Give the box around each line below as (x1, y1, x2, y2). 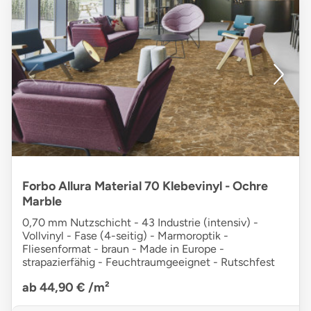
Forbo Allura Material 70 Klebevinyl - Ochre (22, 178, 268, 194)
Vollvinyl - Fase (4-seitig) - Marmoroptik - (22, 229, 228, 243)
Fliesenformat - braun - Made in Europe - (22, 242, 224, 256)
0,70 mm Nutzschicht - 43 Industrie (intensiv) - (22, 216, 258, 230)
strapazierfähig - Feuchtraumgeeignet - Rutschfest (22, 255, 275, 269)
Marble (22, 194, 62, 210)
